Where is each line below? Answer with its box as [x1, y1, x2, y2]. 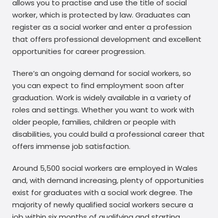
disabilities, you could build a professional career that [12, 128, 205, 139]
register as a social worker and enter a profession [12, 21, 192, 32]
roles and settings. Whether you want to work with [12, 104, 194, 115]
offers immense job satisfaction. [12, 141, 130, 151]
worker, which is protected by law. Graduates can [12, 9, 190, 20]
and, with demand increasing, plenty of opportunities [12, 175, 204, 185]
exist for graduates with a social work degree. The [12, 187, 193, 198]
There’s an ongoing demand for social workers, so [12, 68, 191, 78]
